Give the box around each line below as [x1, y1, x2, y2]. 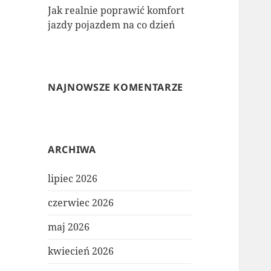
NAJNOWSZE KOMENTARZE [48, 80, 183, 94]
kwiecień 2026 [48, 244, 114, 258]
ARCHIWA [48, 143, 96, 157]
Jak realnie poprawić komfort [48, 4, 185, 18]
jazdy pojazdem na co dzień [48, 18, 175, 32]
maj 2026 [48, 220, 90, 234]
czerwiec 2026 [48, 196, 114, 210]
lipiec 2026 [48, 172, 98, 186]
